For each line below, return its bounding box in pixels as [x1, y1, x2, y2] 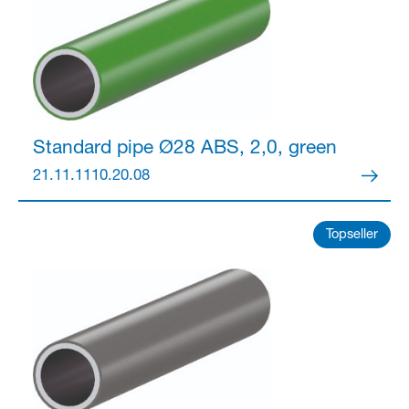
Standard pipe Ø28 [32, 139, 195, 159]
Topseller [326, 229, 379, 243]
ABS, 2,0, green [194, 139, 337, 159]
